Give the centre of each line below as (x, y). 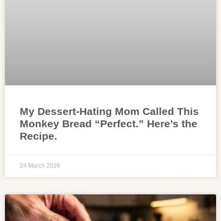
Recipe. (38, 136)
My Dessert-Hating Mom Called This (109, 111)
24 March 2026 (40, 166)
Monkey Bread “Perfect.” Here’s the (109, 123)
